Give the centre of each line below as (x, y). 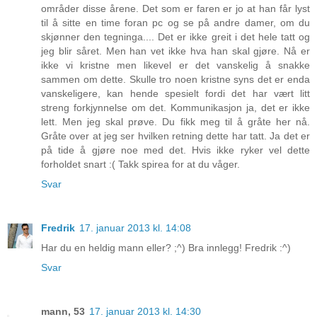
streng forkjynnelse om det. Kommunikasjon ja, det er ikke (175, 108)
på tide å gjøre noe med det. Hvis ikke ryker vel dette (175, 150)
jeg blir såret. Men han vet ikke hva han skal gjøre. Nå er (175, 51)
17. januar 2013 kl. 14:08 (135, 228)
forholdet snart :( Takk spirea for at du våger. (140, 165)
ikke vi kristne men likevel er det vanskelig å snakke (175, 65)
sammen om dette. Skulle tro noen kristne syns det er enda (175, 80)
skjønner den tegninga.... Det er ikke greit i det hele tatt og (175, 37)
